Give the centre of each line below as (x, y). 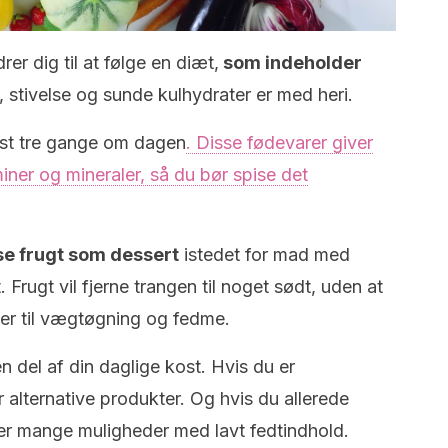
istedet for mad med (264, 254)
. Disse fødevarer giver (279, 142)
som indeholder (290, 62)
